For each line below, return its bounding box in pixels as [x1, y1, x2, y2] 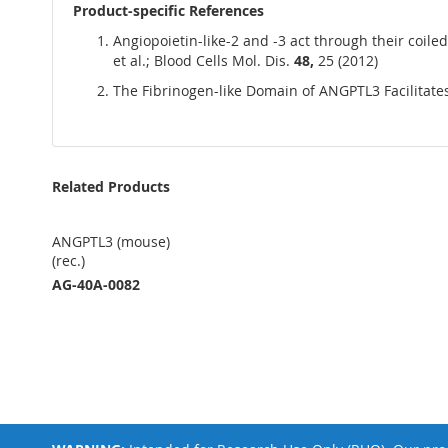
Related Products [52, 177, 170, 197]
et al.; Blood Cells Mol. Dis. [113, 51, 294, 71]
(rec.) [52, 251, 85, 271]
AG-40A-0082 [52, 275, 140, 295]
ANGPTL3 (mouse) [52, 232, 170, 252]
